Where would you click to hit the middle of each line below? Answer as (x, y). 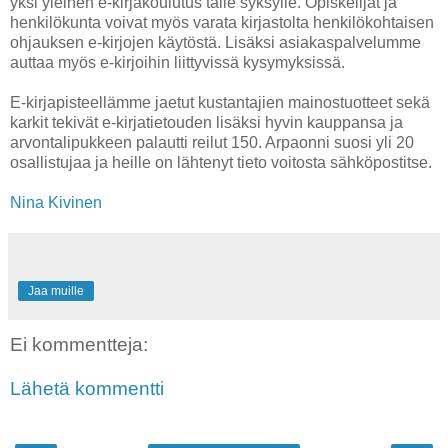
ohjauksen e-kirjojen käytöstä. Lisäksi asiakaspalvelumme (215, 43)
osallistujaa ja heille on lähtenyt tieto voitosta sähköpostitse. (221, 163)
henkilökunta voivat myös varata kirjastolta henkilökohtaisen (222, 23)
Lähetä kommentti (87, 389)
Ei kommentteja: (79, 345)
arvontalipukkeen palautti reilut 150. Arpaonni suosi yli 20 (212, 143)
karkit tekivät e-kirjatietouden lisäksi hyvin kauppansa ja (206, 123)
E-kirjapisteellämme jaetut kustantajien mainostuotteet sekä (220, 103)
